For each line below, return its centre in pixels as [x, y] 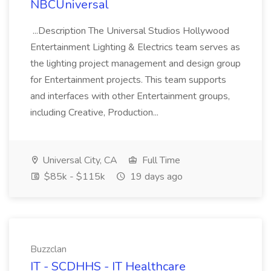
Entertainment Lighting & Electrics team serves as [135, 47]
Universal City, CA [79, 160]
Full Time [160, 160]
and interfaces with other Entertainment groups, [130, 96]
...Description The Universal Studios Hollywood [130, 31]
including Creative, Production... [96, 113]
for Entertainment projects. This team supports [128, 80]
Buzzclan [48, 249]
